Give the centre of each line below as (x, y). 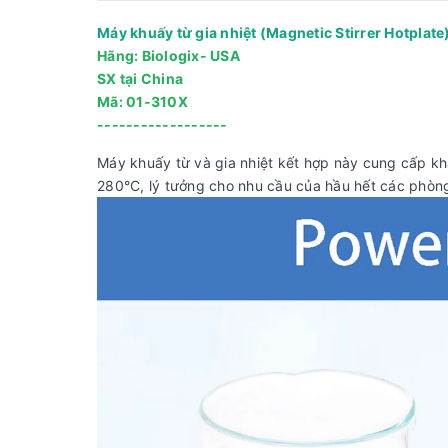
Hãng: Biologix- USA (168, 55)
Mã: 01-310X (142, 101)
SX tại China (140, 78)
